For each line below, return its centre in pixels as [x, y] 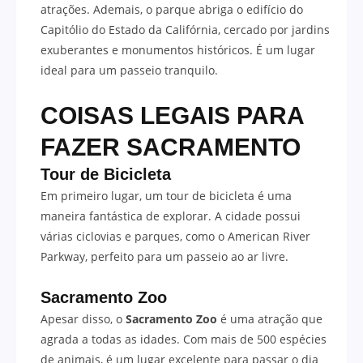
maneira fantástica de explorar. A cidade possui [171, 216]
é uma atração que [270, 318]
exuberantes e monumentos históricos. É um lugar [178, 49]
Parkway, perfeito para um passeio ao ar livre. [164, 256]
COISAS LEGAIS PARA [172, 115]
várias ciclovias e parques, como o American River [175, 236]
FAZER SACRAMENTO [171, 147]
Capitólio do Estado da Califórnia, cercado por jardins [185, 29]
